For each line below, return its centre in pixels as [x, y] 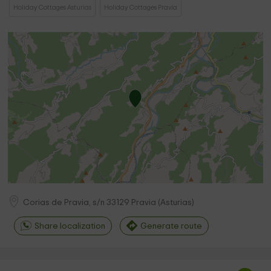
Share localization [70, 226]
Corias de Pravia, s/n [65, 202]
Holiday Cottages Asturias [53, 8]
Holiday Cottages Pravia [141, 8]
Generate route [171, 226]
